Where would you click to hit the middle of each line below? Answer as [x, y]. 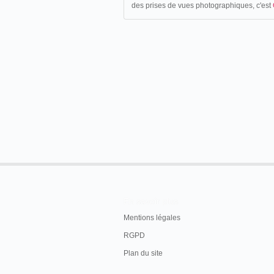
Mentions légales [152, 218]
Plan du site [143, 253]
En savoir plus [151, 201]
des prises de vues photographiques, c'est [202, 6]
